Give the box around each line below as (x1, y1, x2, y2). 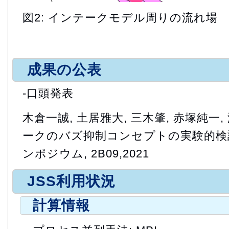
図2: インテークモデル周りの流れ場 (22, 11, 218, 24)
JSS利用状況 (27, 173, 116, 190)
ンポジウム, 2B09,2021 (22, 147, 149, 161)
